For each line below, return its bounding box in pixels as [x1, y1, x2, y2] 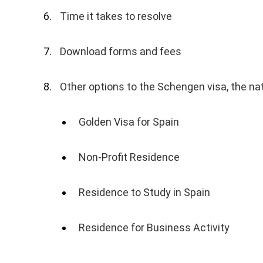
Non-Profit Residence [79, 151, 180, 164]
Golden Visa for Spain [79, 116, 180, 129]
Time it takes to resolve [60, 10, 173, 23]
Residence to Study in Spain [79, 186, 211, 199]
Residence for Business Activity [79, 221, 230, 234]
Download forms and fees [60, 45, 182, 58]
